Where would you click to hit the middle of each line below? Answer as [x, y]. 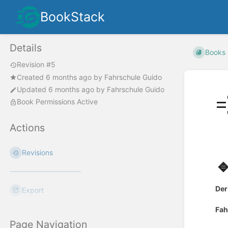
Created [31, 77]
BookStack [73, 17]
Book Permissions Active [57, 102]
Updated [33, 90]
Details [26, 48]
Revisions [38, 153]
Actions [27, 128]
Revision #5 [36, 65]
